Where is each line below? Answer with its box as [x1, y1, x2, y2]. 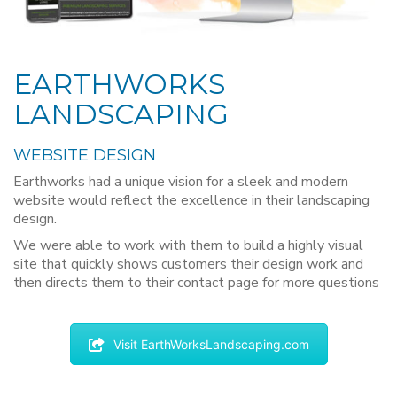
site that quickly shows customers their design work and [13, 254, 363, 275]
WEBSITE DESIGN [13, 145, 156, 166]
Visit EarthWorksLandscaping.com [113, 337, 309, 353]
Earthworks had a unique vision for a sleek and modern [13, 171, 348, 191]
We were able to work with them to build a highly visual [13, 236, 363, 256]
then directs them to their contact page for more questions [13, 273, 379, 293]
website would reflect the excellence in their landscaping [13, 190, 370, 210]
